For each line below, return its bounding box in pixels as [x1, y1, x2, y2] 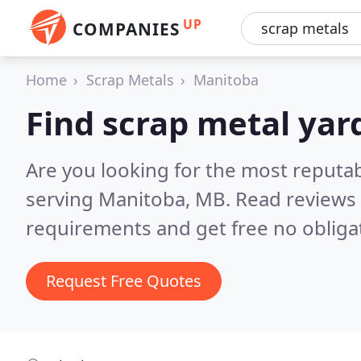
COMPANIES [73, 18, 180, 40]
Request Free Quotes [46, 270, 201, 292]
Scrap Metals [86, 70, 174, 89]
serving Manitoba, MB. [26, 185, 235, 212]
